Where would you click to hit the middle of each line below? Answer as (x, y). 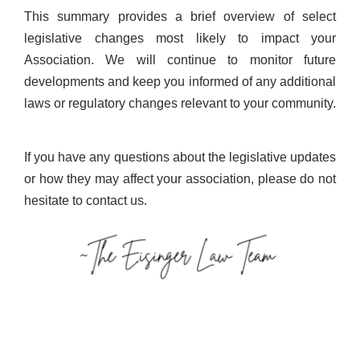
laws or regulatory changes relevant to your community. (180, 103)
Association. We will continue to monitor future (180, 59)
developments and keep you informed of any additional (180, 81)
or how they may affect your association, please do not (180, 178)
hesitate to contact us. (86, 200)
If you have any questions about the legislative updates (180, 157)
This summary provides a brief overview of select (180, 16)
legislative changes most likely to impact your (180, 38)
